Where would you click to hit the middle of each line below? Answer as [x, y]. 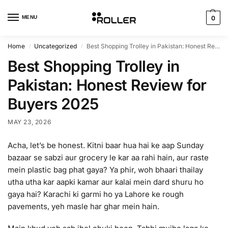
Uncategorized [56, 46]
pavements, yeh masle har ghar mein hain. [83, 206]
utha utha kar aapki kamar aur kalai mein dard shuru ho [106, 182]
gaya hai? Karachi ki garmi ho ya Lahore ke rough [96, 194]
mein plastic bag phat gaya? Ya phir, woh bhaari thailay [105, 169]
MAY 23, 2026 [30, 122]
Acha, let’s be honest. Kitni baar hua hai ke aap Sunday [106, 145]
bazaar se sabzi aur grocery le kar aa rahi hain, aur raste [108, 157]
